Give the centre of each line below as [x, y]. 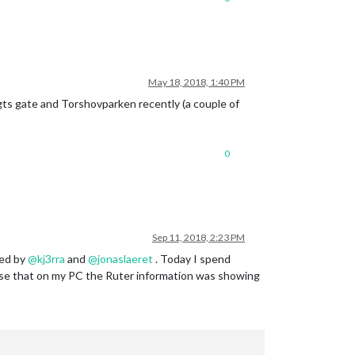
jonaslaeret [125, 259]
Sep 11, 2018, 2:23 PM [198, 238]
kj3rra [51, 259]
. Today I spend [192, 259]
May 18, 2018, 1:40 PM [197, 82]
